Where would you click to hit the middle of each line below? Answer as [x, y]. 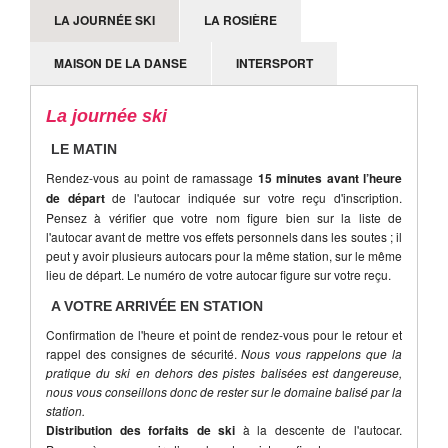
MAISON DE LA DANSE [120, 62]
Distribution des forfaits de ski [141, 430]
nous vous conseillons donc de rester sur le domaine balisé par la [224, 391]
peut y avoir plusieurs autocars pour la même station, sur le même [224, 255]
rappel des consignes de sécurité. [144, 353]
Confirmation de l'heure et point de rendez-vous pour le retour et [224, 334]
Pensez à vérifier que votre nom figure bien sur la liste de [224, 217]
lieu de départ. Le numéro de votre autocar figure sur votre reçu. [218, 274]
